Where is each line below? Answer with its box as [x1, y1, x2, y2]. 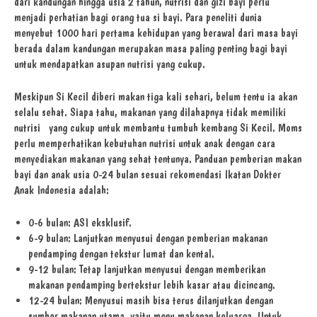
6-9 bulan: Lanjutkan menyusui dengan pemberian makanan [28, 231, 267, 246]
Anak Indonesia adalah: [14, 183, 109, 197]
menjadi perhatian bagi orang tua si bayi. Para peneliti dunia [14, 11, 262, 25]
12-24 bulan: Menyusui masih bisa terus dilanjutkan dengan [28, 294, 273, 308]
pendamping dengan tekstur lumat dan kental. [28, 247, 214, 261]
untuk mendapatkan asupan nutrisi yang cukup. [14, 57, 205, 71]
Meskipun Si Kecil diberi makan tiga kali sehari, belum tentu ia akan [14, 90, 297, 104]
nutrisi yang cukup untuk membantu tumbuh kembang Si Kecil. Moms [14, 121, 302, 135]
